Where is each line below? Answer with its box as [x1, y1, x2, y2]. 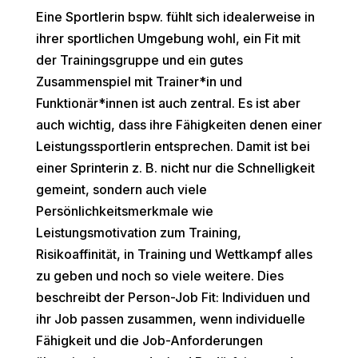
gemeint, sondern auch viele [35, 181, 207, 198]
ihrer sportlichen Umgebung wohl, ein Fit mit [35, 30, 300, 47]
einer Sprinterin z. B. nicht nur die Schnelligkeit [35, 160, 315, 177]
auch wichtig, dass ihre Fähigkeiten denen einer [35, 117, 322, 133]
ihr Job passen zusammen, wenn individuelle [35, 311, 305, 328]
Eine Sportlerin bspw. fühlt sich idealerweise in [35, 9, 315, 26]
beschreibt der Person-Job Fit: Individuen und [35, 289, 310, 306]
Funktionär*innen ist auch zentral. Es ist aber [35, 95, 300, 112]
